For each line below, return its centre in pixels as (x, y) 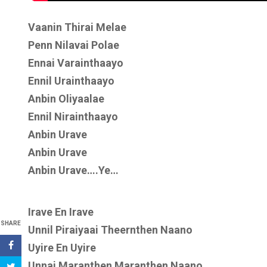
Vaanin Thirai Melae (77, 27)
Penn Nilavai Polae (74, 45)
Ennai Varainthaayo (76, 63)
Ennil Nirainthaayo (73, 117)
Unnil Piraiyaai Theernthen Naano (110, 230)
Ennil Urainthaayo (71, 81)
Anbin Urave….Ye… (73, 170)
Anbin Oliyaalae (66, 99)
